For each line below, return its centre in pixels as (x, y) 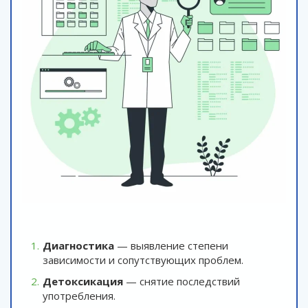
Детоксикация (83, 281)
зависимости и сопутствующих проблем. (143, 260)
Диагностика (78, 245)
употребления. (79, 295)
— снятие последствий (181, 281)
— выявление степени (171, 245)
